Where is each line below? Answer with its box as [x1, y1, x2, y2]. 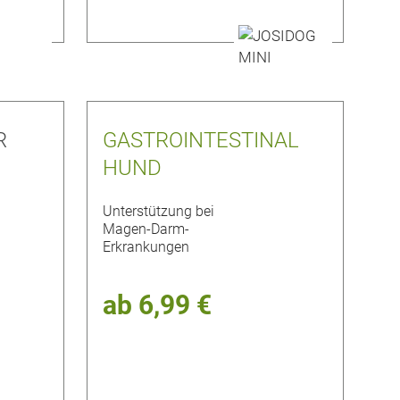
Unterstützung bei [102, 203, 214, 221]
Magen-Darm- [102, 221, 189, 238]
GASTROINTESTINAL [102, 127, 299, 153]
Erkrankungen [102, 238, 189, 256]
